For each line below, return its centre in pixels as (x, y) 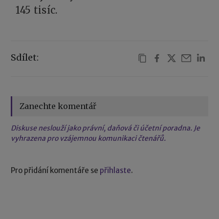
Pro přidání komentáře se (55, 170)
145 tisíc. (37, 10)
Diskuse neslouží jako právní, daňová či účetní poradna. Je (106, 128)
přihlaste (116, 170)
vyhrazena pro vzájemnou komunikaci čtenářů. (88, 138)
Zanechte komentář (58, 106)
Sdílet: (25, 57)
